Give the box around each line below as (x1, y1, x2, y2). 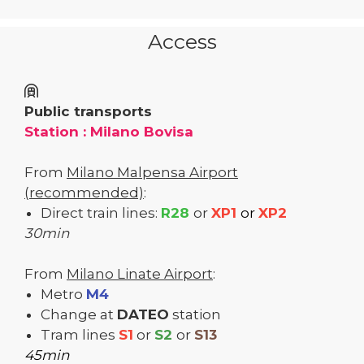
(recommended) (24, 184, 144, 201)
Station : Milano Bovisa (24, 123, 193, 140)
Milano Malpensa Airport (67, 163, 238, 180)
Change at (41, 305, 117, 323)
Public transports (24, 102, 152, 119)
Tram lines (41, 326, 119, 343)
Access (147, 28, 217, 54)
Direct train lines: (41, 204, 161, 221)
